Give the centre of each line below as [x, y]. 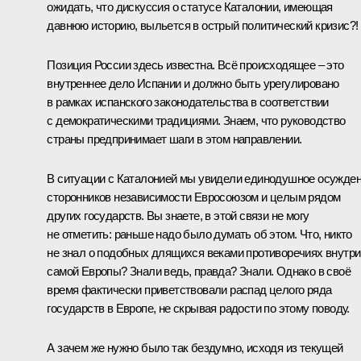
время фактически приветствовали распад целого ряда [189, 289]
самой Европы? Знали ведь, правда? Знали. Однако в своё [199, 271]
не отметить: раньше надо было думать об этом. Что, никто [199, 234]
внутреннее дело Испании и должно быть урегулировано [193, 83]
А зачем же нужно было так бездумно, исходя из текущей [195, 347]
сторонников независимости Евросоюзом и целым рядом [194, 197]
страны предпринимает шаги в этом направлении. [174, 139]
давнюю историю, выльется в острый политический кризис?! [203, 25]
